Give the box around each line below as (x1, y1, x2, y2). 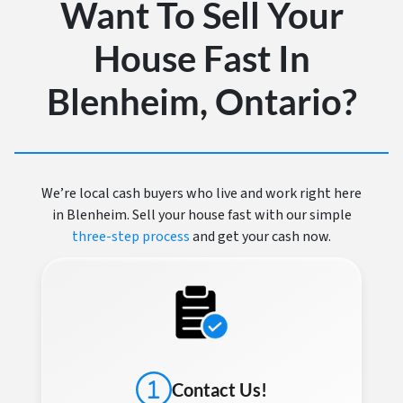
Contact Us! (172, 378, 267, 400)
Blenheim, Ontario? (46, 80, 357, 124)
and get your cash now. (190, 227, 331, 247)
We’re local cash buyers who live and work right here (41, 184, 362, 204)
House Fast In (93, 37, 310, 81)
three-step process (72, 227, 190, 247)
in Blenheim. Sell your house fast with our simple (51, 205, 352, 226)
